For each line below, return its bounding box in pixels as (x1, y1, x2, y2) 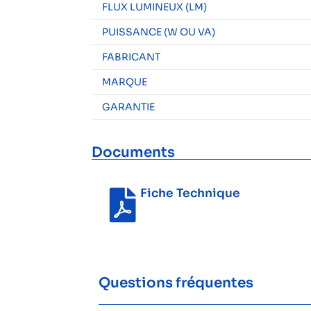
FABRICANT (102, 51, 160, 63)
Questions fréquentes (99, 274, 253, 292)
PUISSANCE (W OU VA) (102, 26, 215, 38)
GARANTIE (102, 101, 155, 113)
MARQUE (102, 76, 147, 88)
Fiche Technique (140, 185, 240, 201)
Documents (92, 143, 175, 161)
